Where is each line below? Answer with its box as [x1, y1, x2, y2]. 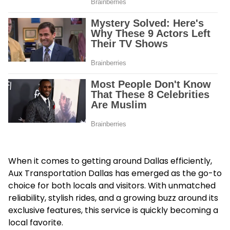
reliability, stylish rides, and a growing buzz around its [8, 192, 218, 204]
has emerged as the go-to [115, 167, 222, 179]
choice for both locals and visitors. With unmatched [8, 180, 216, 191]
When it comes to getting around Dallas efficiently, [8, 155, 212, 167]
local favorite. [8, 217, 63, 228]
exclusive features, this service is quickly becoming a [8, 204, 218, 216]
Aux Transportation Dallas [8, 167, 115, 179]
